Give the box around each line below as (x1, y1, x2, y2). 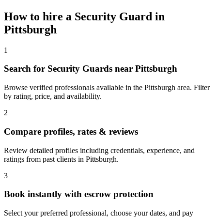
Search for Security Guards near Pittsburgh (4, 63, 177, 74)
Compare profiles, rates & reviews (4, 126, 138, 137)
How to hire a (4, 10, 75, 23)
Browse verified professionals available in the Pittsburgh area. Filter (4, 83, 210, 92)
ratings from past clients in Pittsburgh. (4, 155, 119, 163)
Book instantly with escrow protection (4, 189, 154, 200)
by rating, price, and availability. (4, 92, 102, 101)
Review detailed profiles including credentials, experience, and (4, 146, 195, 155)
